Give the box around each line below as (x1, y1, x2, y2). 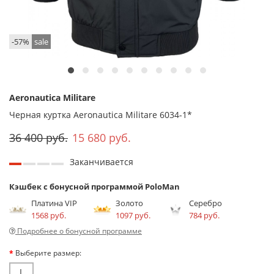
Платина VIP (31, 197, 77, 209)
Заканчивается (70, 155, 133, 168)
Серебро (189, 197, 222, 209)
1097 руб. (116, 209, 150, 221)
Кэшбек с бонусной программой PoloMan (9, 180, 180, 192)
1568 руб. (31, 209, 66, 221)
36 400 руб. (9, 130, 68, 145)
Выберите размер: (15, 247, 81, 258)
